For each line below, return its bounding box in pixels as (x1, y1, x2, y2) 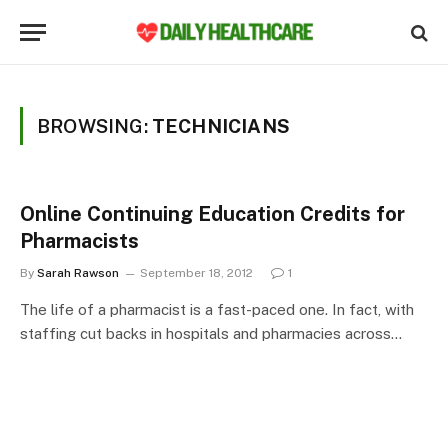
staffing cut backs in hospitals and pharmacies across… (20, 325, 402, 342)
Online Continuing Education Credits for (20, 202, 405, 226)
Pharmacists (20, 229, 139, 253)
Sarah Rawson (37, 266, 119, 280)
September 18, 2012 (140, 266, 253, 280)
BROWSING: (37, 115, 152, 137)
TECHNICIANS (151, 115, 290, 137)
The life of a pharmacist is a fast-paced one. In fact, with (20, 301, 414, 318)
